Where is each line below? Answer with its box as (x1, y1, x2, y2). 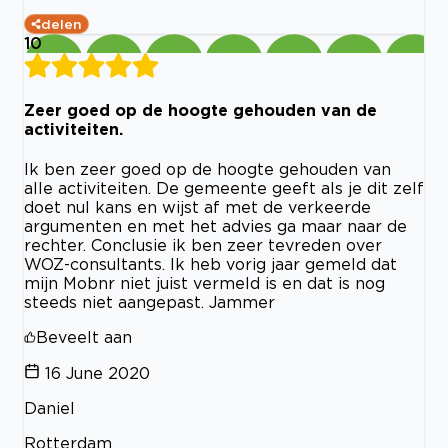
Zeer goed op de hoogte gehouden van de (24, 101, 377, 120)
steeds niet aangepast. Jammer (24, 293, 275, 312)
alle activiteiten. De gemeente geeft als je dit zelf (24, 179, 424, 198)
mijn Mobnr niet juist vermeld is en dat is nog (24, 274, 385, 293)
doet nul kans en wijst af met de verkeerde (24, 198, 371, 217)
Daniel (24, 399, 75, 418)
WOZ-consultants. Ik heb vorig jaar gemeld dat (24, 255, 397, 274)
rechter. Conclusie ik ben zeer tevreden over (24, 236, 382, 255)
